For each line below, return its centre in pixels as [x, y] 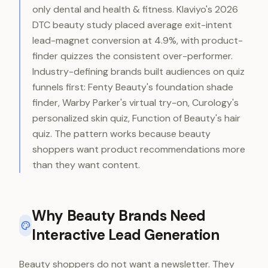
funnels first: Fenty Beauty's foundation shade [133, 87]
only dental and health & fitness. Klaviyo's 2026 [135, 9]
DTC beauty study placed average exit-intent [132, 25]
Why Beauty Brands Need [119, 216]
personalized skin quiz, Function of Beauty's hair [136, 118]
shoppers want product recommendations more [139, 149]
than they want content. [86, 165]
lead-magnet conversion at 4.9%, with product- [138, 40]
